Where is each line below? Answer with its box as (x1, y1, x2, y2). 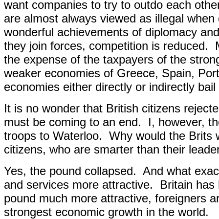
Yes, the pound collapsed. (4, 164, 136, 177)
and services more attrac (4, 178, 131, 191)
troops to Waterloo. (4, 129, 102, 142)
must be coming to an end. (4, 115, 141, 129)
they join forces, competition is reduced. (4, 39, 208, 52)
